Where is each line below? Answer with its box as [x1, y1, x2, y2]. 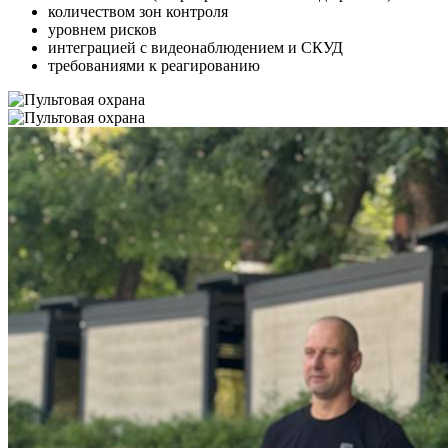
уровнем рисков [48, 21, 157, 38]
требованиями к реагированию [48, 57, 260, 74]
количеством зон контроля [48, 3, 228, 20]
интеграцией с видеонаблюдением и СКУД [48, 39, 343, 56]
